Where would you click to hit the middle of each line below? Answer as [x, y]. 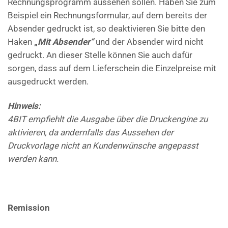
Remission [29, 208]
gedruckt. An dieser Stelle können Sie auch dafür [100, 55]
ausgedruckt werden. [48, 82]
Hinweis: [24, 106]
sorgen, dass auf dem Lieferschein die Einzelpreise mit [112, 68]
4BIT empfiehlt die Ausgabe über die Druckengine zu [108, 119]
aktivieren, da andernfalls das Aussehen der [91, 133]
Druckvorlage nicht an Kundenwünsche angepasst [103, 146]
